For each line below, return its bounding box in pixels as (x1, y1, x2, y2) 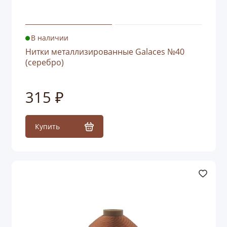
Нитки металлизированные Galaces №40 (25, 46, 184, 58)
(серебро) (25, 57, 64, 68)
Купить (34, 122, 60, 132)
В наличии (31, 33, 69, 43)
